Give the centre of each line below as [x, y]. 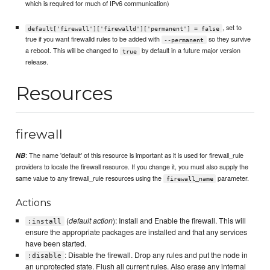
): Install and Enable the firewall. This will [179, 220]
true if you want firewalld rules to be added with [93, 39]
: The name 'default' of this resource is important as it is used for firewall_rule [135, 155]
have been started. [55, 243]
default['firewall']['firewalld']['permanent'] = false [124, 28]
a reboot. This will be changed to [72, 50]
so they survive [228, 39]
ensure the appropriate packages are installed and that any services [136, 232]
